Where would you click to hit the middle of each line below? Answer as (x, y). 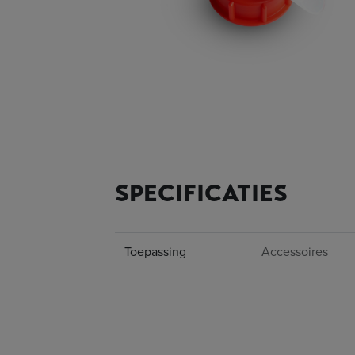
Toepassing (155, 252)
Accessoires (295, 252)
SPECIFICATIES (201, 194)
